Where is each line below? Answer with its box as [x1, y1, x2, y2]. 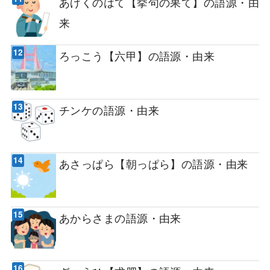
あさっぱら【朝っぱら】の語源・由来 [58, 155, 248, 172]
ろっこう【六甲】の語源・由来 [58, 48, 215, 64]
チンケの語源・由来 [58, 101, 159, 118]
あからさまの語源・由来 [58, 209, 181, 225]
